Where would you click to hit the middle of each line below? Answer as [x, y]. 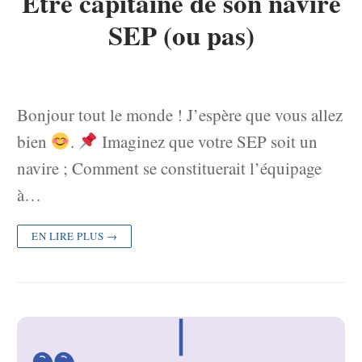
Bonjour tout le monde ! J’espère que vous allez [180, 114]
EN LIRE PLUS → [74, 236]
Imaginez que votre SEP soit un [207, 141]
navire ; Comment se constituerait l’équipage [169, 168]
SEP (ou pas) [181, 35]
